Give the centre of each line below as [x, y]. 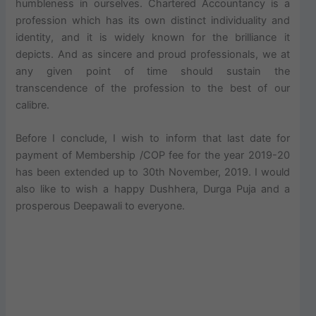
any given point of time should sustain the [153, 72]
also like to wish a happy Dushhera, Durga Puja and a [153, 189]
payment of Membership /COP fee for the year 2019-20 [153, 156]
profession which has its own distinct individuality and [153, 21]
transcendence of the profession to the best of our [153, 89]
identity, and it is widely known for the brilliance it [153, 38]
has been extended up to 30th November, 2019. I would [153, 172]
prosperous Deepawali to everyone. [101, 206]
